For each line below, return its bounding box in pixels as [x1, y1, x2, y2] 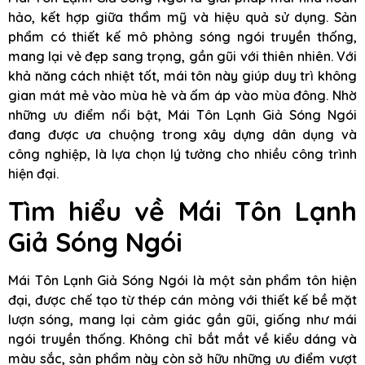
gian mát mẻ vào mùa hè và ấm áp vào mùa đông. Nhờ [8, 87, 357, 104]
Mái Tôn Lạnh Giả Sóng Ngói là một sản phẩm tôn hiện [8, 271, 357, 288]
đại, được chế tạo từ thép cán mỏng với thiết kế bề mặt [8, 291, 357, 308]
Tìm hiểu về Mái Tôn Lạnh [8, 194, 357, 227]
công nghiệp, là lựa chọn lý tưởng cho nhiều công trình [8, 146, 357, 163]
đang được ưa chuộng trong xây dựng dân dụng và [8, 126, 357, 143]
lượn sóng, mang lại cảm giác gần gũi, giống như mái [8, 310, 357, 328]
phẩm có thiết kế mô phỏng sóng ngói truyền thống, [8, 29, 357, 46]
